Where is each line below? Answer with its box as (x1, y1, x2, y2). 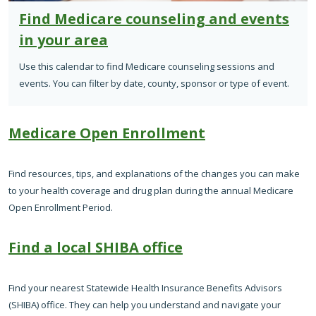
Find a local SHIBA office (8, 238, 183, 257)
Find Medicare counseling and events (19, 9, 289, 29)
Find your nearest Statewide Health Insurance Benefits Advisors (8, 281, 282, 295)
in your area (19, 30, 108, 50)
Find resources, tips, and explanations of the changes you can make (8, 167, 300, 181)
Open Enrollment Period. (8, 201, 113, 214)
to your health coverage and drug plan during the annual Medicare (8, 184, 293, 197)
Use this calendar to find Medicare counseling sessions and (19, 60, 274, 73)
